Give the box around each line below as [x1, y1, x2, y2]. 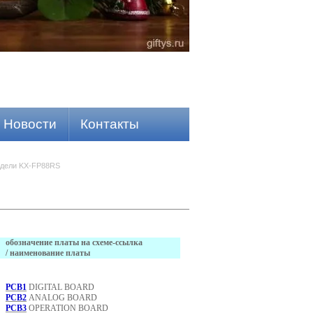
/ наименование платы [6, 248, 90, 258]
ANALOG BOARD [27, 293, 97, 303]
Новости [3, 117, 57, 131]
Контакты [80, 117, 139, 131]
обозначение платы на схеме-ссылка [6, 238, 143, 247]
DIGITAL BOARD [27, 282, 94, 292]
